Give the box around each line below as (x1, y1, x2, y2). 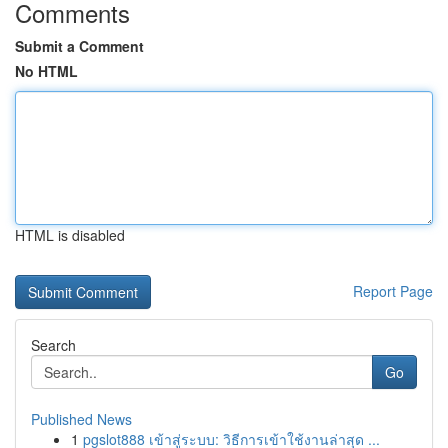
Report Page (353, 281, 433, 301)
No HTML (15, 61, 78, 81)
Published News (31, 409, 132, 429)
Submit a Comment (15, 36, 144, 56)
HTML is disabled (15, 225, 125, 245)
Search (31, 335, 76, 355)
